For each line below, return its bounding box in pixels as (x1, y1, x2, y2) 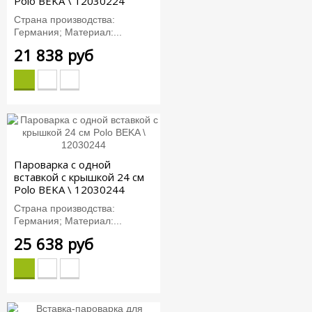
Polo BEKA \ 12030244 (14, 182, 125, 197)
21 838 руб (14, 44, 93, 65)
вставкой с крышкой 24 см (14, 170, 144, 185)
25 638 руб (14, 233, 93, 254)
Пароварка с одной (14, 157, 111, 172)
